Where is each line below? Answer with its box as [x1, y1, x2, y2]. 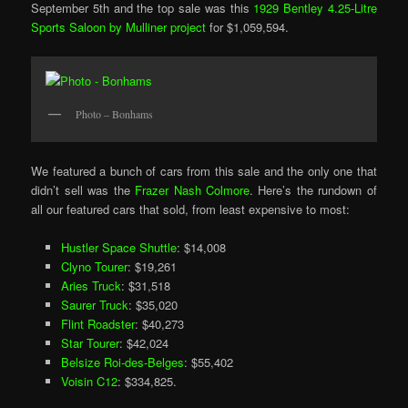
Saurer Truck [60, 295, 128, 313]
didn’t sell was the [31, 180, 136, 199]
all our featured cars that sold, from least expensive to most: [31, 199, 351, 218]
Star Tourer [60, 333, 119, 352]
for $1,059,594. [206, 18, 290, 36]
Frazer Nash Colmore [135, 180, 250, 199]
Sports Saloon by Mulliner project [31, 18, 207, 36]
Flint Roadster [60, 314, 135, 332]
